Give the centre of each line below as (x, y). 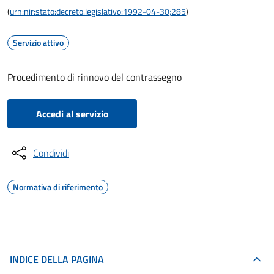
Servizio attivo (38, 43)
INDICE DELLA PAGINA (57, 259)
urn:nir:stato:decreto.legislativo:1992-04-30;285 (98, 11)
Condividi (51, 153)
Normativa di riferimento (58, 187)
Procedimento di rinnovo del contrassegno (94, 77)
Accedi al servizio (72, 114)
